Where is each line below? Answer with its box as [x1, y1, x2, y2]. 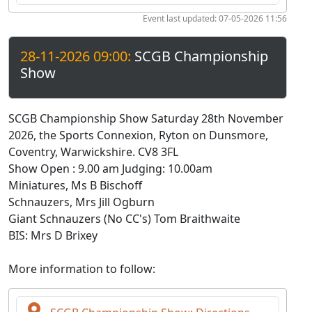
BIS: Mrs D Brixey [8, 228, 97, 243]
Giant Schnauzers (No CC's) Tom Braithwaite [8, 211, 240, 226]
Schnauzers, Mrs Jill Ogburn [8, 194, 155, 210]
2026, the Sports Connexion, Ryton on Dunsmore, [8, 127, 268, 143]
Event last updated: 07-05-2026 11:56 [143, 13, 287, 24]
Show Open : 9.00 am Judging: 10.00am [8, 161, 212, 176]
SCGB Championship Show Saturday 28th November [8, 111, 283, 126]
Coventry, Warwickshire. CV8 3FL [8, 144, 178, 159]
